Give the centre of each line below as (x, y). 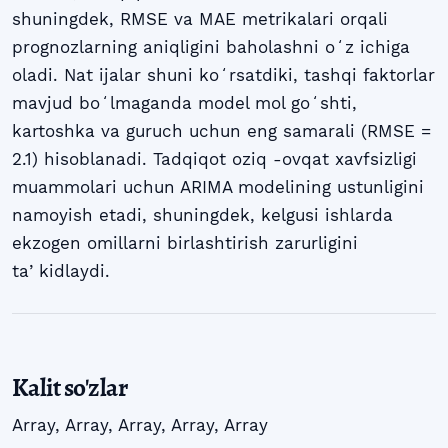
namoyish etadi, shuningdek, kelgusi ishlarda (202, 214)
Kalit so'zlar (70, 388)
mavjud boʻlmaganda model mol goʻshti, (184, 102)
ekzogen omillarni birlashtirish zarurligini (185, 242)
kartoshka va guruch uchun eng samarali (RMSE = (221, 130)
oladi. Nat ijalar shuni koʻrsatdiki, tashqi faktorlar (223, 74)
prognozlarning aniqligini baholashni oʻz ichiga (211, 46)
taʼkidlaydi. (61, 270)
